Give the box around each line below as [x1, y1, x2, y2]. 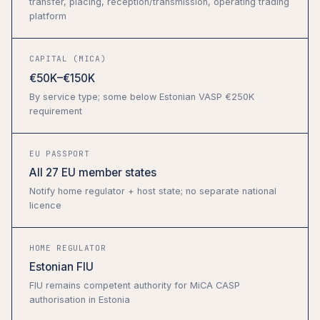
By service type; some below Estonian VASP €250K [29, 91, 254, 102]
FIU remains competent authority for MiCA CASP [29, 280, 240, 291]
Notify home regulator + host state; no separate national [29, 185, 276, 196]
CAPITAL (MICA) [29, 54, 106, 64]
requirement [29, 105, 82, 116]
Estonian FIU [29, 260, 94, 274]
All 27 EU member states [29, 165, 156, 179]
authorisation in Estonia [29, 294, 130, 306]
